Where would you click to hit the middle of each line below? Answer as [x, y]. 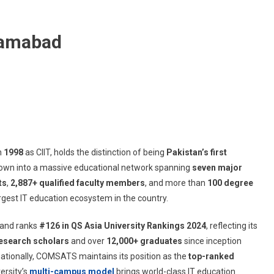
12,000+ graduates [144, 241]
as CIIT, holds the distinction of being [95, 152]
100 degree [230, 183]
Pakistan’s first [197, 152]
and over [88, 241]
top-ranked [211, 256]
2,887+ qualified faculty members [78, 183]
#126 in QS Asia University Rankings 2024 [123, 225]
